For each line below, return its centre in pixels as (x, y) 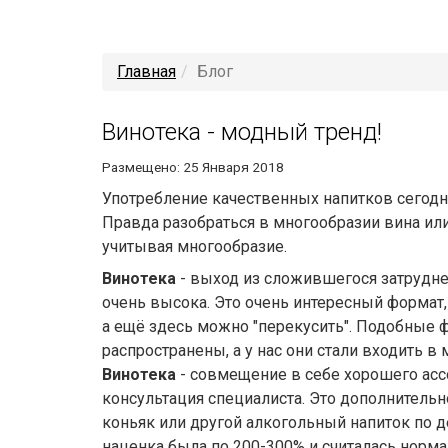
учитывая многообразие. (196, 247)
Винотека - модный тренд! (242, 132)
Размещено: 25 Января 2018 (193, 167)
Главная (146, 72)
